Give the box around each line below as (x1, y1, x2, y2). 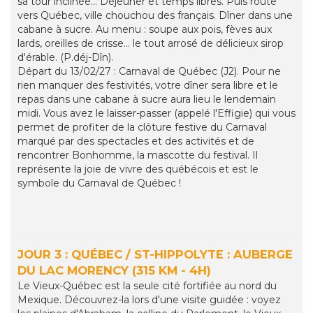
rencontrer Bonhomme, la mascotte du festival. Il (17, 149, 258, 162)
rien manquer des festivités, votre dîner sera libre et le (17, 79, 278, 92)
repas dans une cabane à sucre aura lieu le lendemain (17, 93, 276, 106)
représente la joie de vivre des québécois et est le (17, 163, 259, 176)
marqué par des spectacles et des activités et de (17, 135, 254, 148)
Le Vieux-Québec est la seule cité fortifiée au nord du (17, 279, 277, 293)
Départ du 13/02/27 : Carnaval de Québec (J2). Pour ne (17, 65, 281, 78)
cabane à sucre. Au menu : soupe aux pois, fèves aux (17, 23, 272, 36)
